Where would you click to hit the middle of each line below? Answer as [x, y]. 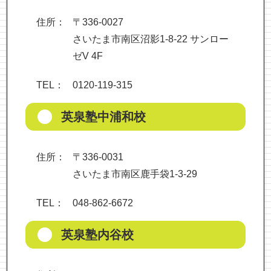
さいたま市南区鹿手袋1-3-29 [135, 174]
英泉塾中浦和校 [104, 116]
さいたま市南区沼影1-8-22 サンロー [151, 39]
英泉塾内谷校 [98, 234]
